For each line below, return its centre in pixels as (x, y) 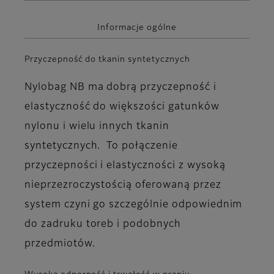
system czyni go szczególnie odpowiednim (134, 205)
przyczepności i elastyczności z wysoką (125, 166)
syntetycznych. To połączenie (101, 146)
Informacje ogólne (137, 28)
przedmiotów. (60, 244)
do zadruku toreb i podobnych (103, 225)
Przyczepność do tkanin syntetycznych (107, 60)
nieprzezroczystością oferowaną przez (123, 186)
